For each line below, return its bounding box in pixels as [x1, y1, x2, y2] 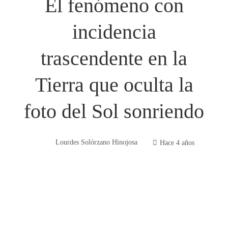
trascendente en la [41, 47, 187, 70]
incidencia [72, 20, 156, 44]
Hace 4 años [159, 138, 194, 147]
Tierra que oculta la [35, 73, 193, 97]
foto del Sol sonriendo [24, 100, 204, 123]
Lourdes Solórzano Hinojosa [55, 138, 137, 147]
